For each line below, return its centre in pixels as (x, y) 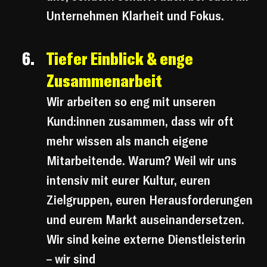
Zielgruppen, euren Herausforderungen (151, 200)
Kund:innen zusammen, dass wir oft (142, 121)
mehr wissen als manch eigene (129, 141)
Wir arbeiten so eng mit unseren (133, 102)
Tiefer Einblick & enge (121, 59)
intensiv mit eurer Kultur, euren (130, 180)
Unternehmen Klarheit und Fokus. (135, 16)
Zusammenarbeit (104, 81)
